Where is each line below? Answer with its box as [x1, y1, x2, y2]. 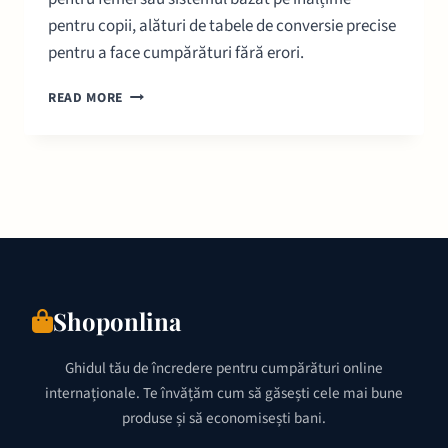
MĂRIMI [122, 105, 171, 125]
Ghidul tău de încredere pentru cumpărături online [65, 356, 383, 379]
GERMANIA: [122, 147, 196, 167]
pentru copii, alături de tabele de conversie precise [48, 14, 396, 39]
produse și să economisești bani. [122, 406, 326, 429]
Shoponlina [53, 304, 181, 337]
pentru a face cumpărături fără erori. [48, 41, 304, 66]
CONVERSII [122, 168, 193, 188]
